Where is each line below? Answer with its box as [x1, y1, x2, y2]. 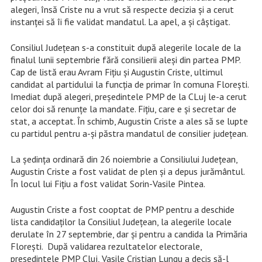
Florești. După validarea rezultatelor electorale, [10, 240, 202, 252]
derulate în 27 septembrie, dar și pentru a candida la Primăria [10, 227, 247, 240]
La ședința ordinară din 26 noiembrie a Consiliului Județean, [10, 153, 237, 165]
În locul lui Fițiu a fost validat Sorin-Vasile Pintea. [10, 177, 205, 189]
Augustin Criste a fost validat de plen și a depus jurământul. [10, 165, 244, 177]
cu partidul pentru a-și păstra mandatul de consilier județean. [10, 127, 248, 139]
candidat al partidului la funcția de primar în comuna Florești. [10, 78, 249, 90]
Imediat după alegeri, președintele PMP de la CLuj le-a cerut [10, 90, 247, 102]
